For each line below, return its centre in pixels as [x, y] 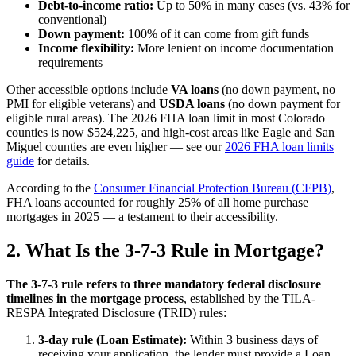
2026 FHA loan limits [279, 147]
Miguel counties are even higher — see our [116, 147]
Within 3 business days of [252, 339]
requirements [70, 63]
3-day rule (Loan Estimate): [112, 339]
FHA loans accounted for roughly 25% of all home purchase [157, 203]
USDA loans [192, 104]
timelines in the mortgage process [95, 298]
